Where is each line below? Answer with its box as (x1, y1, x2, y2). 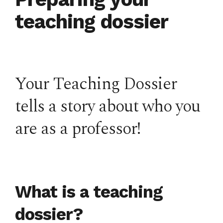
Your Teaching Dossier (15, 71, 177, 97)
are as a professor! (15, 116, 140, 142)
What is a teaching (15, 182, 163, 202)
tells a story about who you (15, 94, 200, 119)
